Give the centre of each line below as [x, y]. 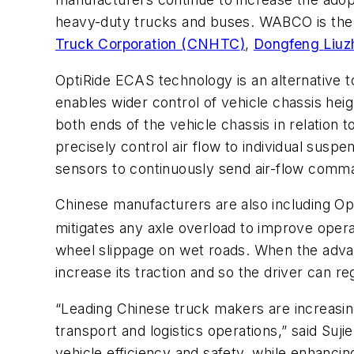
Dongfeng [286, 44]
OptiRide [83, 80]
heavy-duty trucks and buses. [157, 22]
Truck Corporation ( [121, 44]
